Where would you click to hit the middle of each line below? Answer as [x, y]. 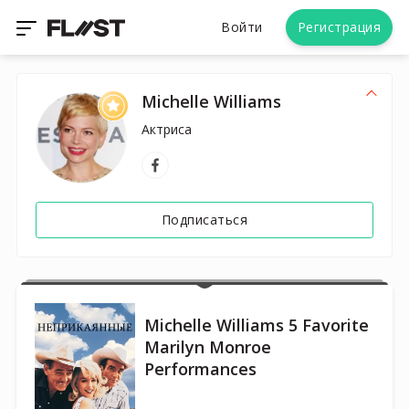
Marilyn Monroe [208, 347]
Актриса [167, 129]
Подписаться [204, 220]
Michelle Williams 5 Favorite [257, 325]
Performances [200, 369]
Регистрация [339, 27]
